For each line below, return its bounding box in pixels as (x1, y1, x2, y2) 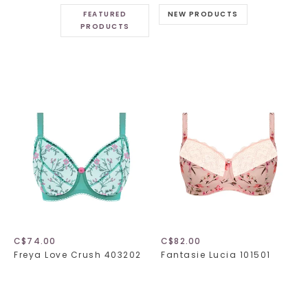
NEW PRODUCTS (167, 9, 239, 20)
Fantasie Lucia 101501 (161, 249, 271, 261)
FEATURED (83, 9, 127, 20)
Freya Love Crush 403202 (14, 249, 142, 261)
